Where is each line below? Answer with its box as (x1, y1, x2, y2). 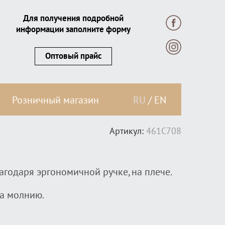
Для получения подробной (23, 14, 124, 24)
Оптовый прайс (45, 51, 101, 61)
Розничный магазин (12, 94, 99, 106)
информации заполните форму (16, 25, 131, 35)
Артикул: (109, 126, 144, 137)
